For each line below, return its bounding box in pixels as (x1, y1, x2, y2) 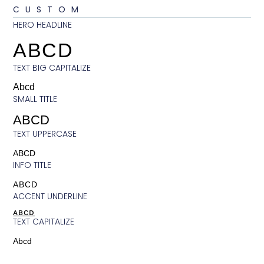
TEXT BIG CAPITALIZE (13, 61, 91, 74)
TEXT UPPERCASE (13, 127, 77, 140)
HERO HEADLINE (13, 18, 72, 31)
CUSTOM (13, 3, 85, 15)
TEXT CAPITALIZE (13, 215, 75, 227)
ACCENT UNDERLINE (13, 190, 88, 202)
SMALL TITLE (13, 93, 58, 105)
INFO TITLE (13, 159, 52, 171)
